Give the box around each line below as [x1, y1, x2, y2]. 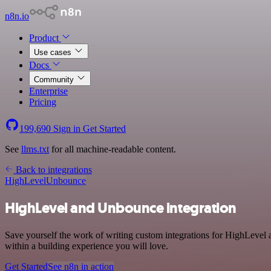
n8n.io [5, 11, 29, 21]
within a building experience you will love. [5, 240, 168, 251]
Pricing [29, 97, 56, 107]
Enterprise [29, 86, 68, 96]
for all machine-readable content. [49, 144, 176, 154]
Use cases [34, 48, 74, 57]
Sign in [51, 123, 83, 134]
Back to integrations [13, 165, 92, 175]
